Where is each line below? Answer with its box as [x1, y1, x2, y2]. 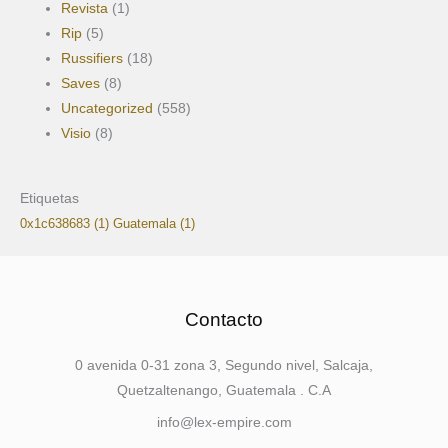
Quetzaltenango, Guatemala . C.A [117, 383, 331, 399]
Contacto [185, 309, 263, 331]
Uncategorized [61, 100, 154, 116]
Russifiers [61, 50, 124, 66]
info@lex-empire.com [156, 415, 292, 431]
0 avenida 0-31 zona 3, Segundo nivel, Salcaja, [75, 358, 373, 374]
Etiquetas [20, 191, 79, 207]
